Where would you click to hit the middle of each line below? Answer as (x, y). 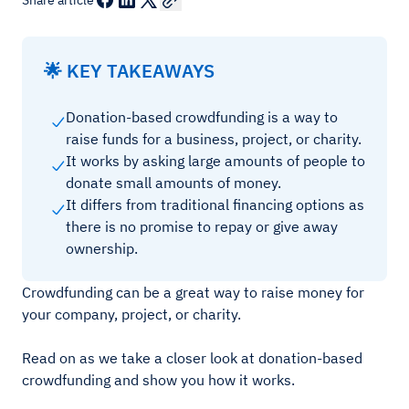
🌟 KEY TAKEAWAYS (129, 71)
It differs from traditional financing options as (215, 204)
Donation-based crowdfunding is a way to (202, 117)
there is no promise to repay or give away (202, 226)
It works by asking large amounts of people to (215, 161)
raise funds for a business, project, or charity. (214, 139)
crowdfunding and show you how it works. (158, 380)
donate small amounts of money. (175, 183)
